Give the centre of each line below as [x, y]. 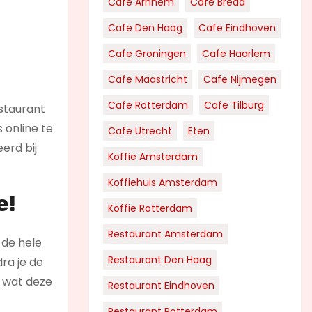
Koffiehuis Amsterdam [163, 182]
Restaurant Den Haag [160, 260]
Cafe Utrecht [140, 131]
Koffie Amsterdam [153, 157]
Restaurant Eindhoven [161, 286]
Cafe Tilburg [234, 105]
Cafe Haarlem [236, 54]
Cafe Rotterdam [148, 105]
